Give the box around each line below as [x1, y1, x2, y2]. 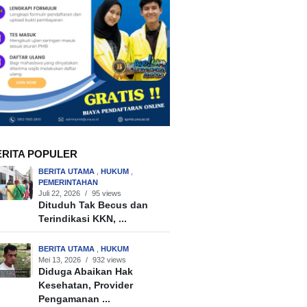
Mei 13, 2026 [38, 256, 82, 265]
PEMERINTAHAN [38, 178, 99, 187]
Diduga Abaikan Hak [38, 267, 134, 278]
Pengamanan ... [38, 294, 111, 305]
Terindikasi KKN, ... [38, 214, 127, 225]
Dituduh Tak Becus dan [38, 200, 149, 211]
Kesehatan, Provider [38, 280, 134, 291]
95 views [92, 189, 122, 198]
